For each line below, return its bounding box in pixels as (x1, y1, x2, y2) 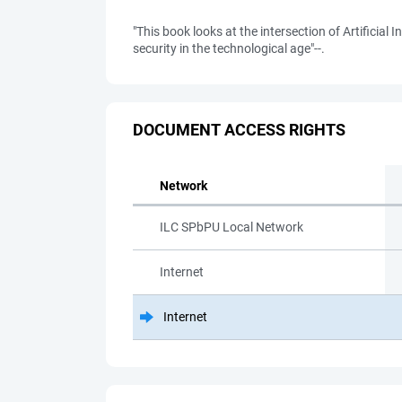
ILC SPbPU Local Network (160, 220, 303, 234)
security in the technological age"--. (133, 41, 325, 56)
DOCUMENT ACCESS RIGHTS (133, 119, 345, 139)
